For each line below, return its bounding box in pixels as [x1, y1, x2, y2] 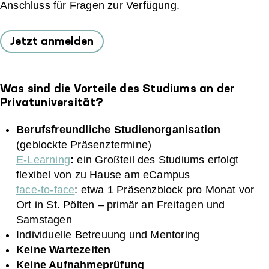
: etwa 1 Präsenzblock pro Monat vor [74, 184, 255, 196]
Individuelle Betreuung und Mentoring [16, 229, 200, 241]
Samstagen [16, 214, 72, 226]
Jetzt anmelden [10, 37, 94, 47]
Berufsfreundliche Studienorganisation [16, 124, 221, 136]
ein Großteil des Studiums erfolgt [77, 154, 239, 166]
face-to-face [16, 184, 75, 196]
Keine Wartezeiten [16, 244, 111, 256]
